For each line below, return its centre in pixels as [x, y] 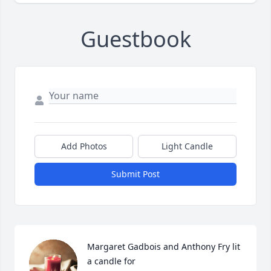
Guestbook [135, 39]
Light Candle [187, 146]
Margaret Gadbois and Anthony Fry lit [164, 247]
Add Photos [84, 146]
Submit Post [135, 174]
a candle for [111, 261]
